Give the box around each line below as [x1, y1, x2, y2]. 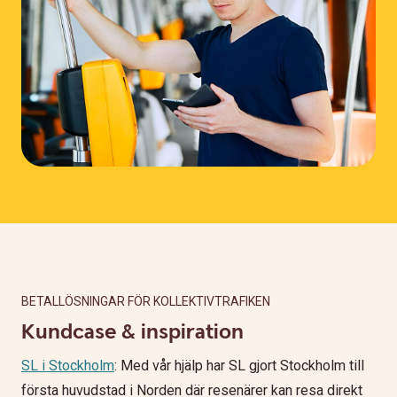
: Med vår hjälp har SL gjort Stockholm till [114, 356, 364, 374]
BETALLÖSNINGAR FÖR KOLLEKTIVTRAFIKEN [21, 293, 270, 308]
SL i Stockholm [21, 356, 114, 374]
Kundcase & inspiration [21, 317, 244, 346]
